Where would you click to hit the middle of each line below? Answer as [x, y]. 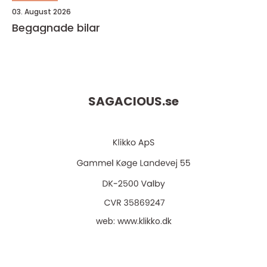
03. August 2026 [41, 12]
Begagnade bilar [56, 28]
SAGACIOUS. [127, 102]
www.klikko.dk [144, 221]
